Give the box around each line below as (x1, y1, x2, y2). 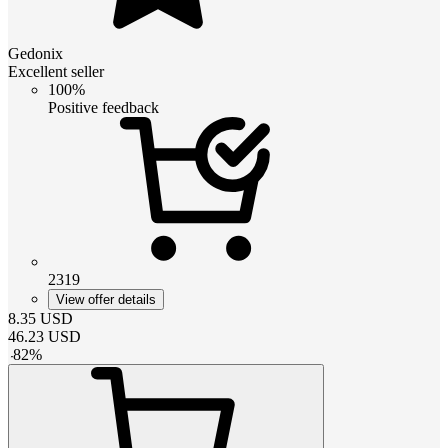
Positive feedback (48, 98, 159, 116)
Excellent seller (8, 62, 104, 80)
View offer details (56, 291, 156, 307)
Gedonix (8, 44, 63, 62)
